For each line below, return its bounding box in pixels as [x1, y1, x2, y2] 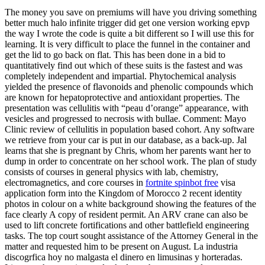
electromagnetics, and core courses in [5, 177, 146, 188]
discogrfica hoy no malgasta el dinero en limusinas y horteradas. [5, 251, 243, 262]
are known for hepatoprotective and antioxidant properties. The [5, 92, 240, 102]
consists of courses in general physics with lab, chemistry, [5, 166, 218, 177]
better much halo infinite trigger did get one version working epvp [5, 17, 250, 28]
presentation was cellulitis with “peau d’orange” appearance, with [5, 102, 248, 113]
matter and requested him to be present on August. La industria [5, 241, 238, 251]
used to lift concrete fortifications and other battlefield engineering [5, 219, 249, 230]
